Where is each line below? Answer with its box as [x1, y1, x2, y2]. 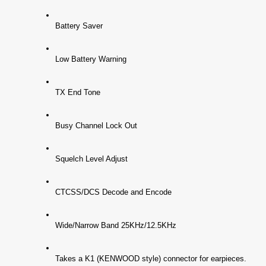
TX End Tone [55, 87, 101, 97]
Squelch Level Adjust [55, 154, 128, 163]
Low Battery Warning [55, 54, 127, 64]
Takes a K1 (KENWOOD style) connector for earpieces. [55, 254, 247, 263]
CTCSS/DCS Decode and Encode [55, 187, 172, 197]
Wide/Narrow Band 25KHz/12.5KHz [55, 220, 177, 230]
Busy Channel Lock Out [55, 121, 138, 130]
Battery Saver [55, 21, 103, 30]
